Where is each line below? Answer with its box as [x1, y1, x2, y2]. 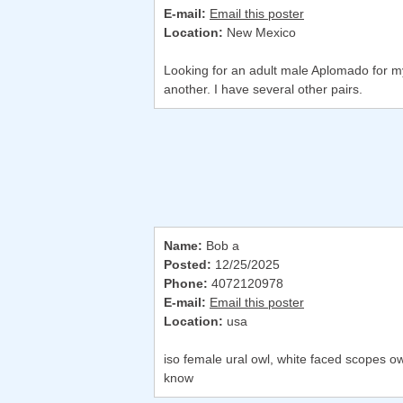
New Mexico [223, 25, 296, 40]
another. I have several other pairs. [164, 82, 363, 97]
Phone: [164, 276, 208, 291]
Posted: [164, 257, 211, 273]
